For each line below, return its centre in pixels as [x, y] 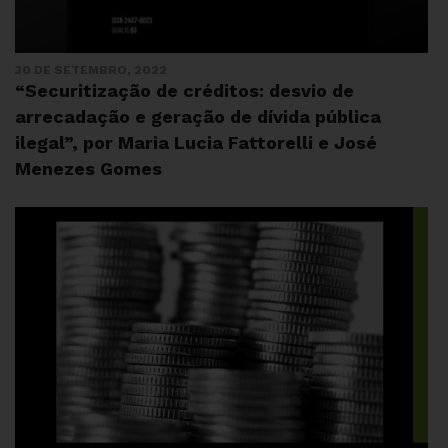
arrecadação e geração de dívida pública [198, 116]
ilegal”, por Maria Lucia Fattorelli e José [196, 142]
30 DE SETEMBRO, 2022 [91, 70]
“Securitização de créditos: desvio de [184, 90]
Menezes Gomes [88, 168]
